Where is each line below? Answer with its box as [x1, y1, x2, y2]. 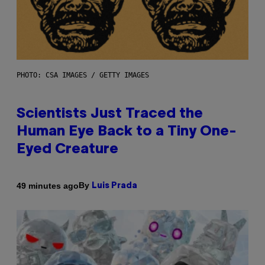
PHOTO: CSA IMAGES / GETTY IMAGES [17, 71, 149, 80]
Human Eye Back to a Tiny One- [17, 125, 237, 139]
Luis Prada [92, 182, 137, 190]
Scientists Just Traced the [17, 108, 203, 121]
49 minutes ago [17, 180, 79, 190]
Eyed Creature [17, 143, 118, 157]
